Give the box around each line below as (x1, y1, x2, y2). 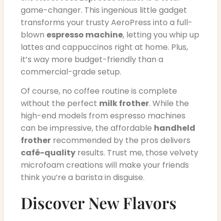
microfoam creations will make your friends (21, 159, 189, 171)
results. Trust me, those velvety (75, 147, 198, 159)
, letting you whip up (123, 29, 199, 40)
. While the (149, 98, 189, 110)
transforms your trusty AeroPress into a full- (21, 16, 192, 28)
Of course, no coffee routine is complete (21, 85, 177, 97)
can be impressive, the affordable (21, 122, 154, 134)
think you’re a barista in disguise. (21, 172, 145, 184)
